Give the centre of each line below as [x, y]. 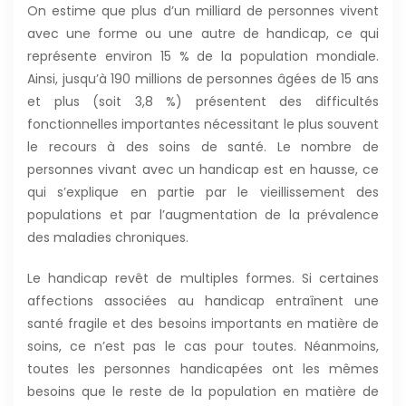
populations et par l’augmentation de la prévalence [203, 214]
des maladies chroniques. [108, 237]
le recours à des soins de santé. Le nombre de [203, 146]
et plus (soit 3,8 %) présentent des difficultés [203, 101]
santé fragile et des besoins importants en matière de [203, 323]
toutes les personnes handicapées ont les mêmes [203, 368]
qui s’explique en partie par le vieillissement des [203, 192]
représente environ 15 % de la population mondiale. [203, 56]
